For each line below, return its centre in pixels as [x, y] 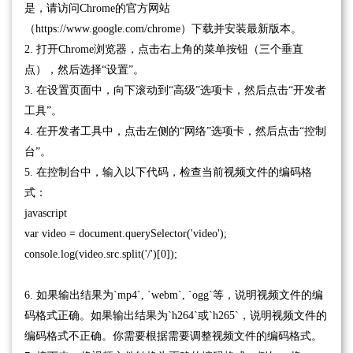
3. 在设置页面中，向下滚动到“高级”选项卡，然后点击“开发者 [175, 90]
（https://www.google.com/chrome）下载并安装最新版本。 [163, 28]
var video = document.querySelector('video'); [126, 233]
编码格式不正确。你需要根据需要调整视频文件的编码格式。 [173, 336]
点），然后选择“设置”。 [84, 69]
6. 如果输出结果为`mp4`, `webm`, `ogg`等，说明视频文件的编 [174, 295]
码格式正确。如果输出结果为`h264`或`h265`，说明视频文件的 [176, 315]
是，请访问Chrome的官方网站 [97, 8]
